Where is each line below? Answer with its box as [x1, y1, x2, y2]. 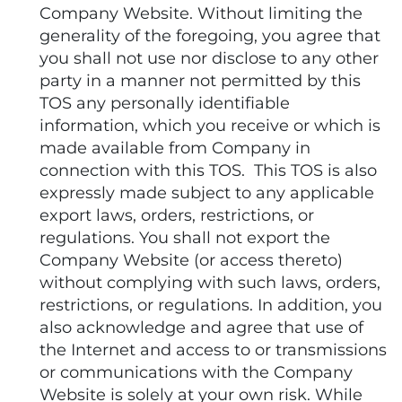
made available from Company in [39, 138, 310, 158]
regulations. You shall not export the [39, 228, 330, 248]
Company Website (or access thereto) [39, 250, 343, 270]
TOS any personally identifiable [39, 93, 290, 113]
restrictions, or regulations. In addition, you [39, 295, 382, 315]
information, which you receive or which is [39, 116, 380, 135]
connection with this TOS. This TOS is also [39, 161, 377, 180]
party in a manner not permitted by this [39, 71, 361, 91]
